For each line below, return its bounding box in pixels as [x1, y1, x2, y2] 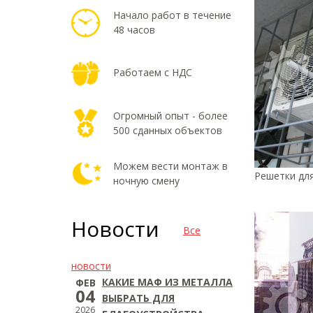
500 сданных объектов [113, 124, 222, 137]
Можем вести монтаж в [113, 159, 228, 173]
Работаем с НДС [113, 66, 192, 79]
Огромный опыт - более [113, 109, 228, 122]
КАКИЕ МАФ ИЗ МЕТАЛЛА [102, 275, 233, 289]
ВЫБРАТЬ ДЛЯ [102, 291, 175, 305]
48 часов [113, 23, 155, 36]
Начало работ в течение [113, 8, 231, 22]
